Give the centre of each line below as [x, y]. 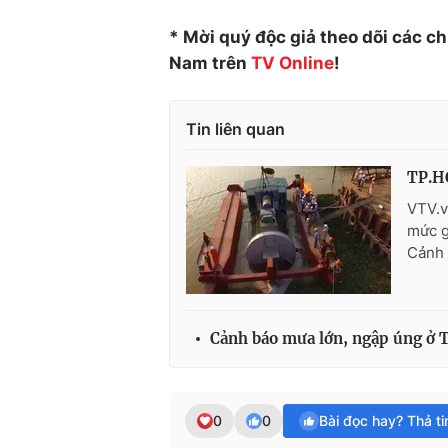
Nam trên [210, 62]
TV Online [292, 62]
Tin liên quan [235, 128]
